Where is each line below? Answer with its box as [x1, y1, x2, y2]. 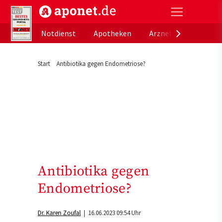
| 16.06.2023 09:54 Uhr [81, 209, 141, 218]
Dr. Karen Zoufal [38, 209, 81, 218]
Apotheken [94, 28, 131, 38]
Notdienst [41, 28, 76, 38]
